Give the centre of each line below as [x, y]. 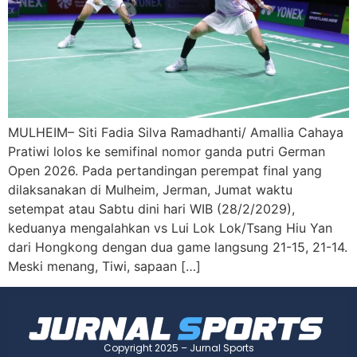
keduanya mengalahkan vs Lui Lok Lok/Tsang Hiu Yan [170, 228]
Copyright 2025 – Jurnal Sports [178, 348]
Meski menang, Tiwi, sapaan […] [104, 266]
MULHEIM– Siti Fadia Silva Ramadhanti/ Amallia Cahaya [176, 132]
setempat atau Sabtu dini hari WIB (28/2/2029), [151, 208]
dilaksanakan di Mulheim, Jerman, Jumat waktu [150, 189]
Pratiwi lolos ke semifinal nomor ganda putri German [167, 151]
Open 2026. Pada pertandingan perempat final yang [165, 170]
